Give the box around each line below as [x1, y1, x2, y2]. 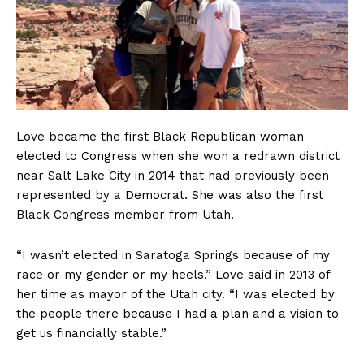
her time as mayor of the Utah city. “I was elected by [16, 287, 335, 302]
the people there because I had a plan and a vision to [16, 306, 339, 322]
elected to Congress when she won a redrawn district [16, 149, 340, 164]
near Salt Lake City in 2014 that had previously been [16, 168, 329, 184]
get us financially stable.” [16, 326, 167, 341]
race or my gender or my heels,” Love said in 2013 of [16, 267, 330, 283]
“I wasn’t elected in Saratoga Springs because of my [16, 248, 330, 263]
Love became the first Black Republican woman [16, 129, 304, 145]
